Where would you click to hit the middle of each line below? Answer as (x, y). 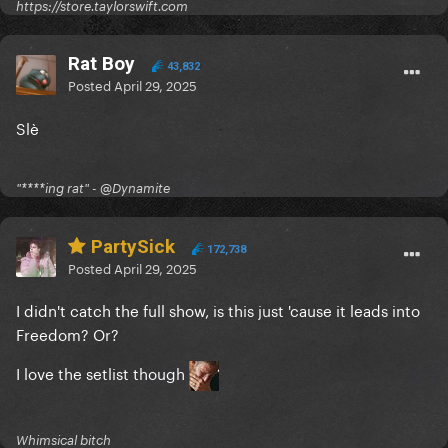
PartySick (130, 247)
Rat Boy (101, 64)
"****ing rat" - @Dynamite (93, 188)
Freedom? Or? (67, 333)
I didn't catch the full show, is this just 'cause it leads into (218, 309)
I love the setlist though (102, 372)
